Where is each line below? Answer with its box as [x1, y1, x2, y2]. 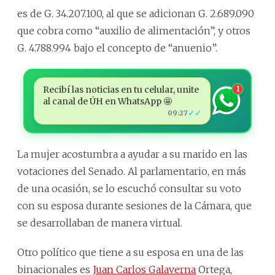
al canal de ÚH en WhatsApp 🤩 [42, 95, 172, 107]
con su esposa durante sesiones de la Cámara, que [17, 199, 252, 212]
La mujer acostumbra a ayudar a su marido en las [17, 147, 247, 160]
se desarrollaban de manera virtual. [17, 216, 182, 229]
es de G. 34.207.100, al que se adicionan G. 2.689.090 [17, 7, 254, 20]
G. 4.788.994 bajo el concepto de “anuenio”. [17, 41, 217, 54]
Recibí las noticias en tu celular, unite [42, 83, 199, 95]
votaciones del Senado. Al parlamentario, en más [17, 165, 246, 177]
